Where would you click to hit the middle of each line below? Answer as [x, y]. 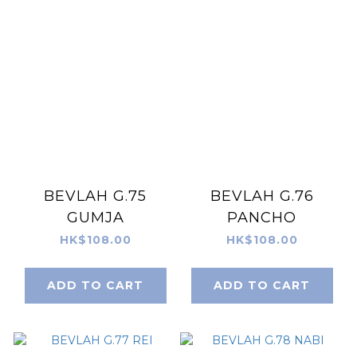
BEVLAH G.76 [262, 196]
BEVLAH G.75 [95, 196]
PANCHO [262, 217]
